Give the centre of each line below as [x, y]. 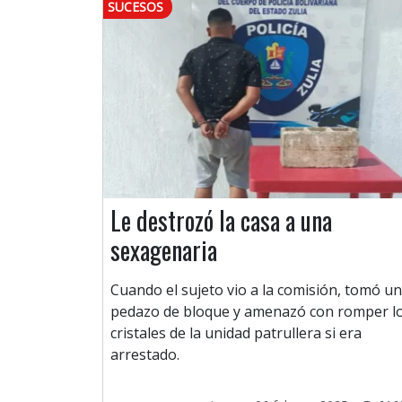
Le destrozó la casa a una [221, 221]
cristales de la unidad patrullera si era [236, 333]
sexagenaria [164, 250]
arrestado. [145, 355]
